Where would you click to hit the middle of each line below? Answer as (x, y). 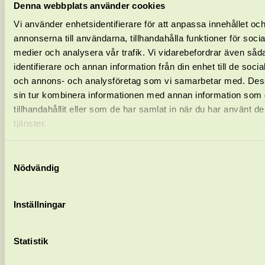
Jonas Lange (59, 209)
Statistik (31, 241)
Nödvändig (36, 167)
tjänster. (30, 123)
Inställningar (40, 204)
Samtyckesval (33, 156)
